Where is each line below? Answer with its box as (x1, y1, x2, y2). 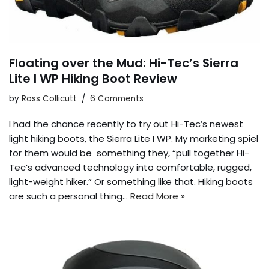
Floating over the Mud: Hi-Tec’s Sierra (9, 54, 238, 71)
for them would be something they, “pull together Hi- (9, 146, 249, 159)
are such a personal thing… (9, 189, 130, 202)
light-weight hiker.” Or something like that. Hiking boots (9, 175, 253, 188)
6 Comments (90, 92, 144, 104)
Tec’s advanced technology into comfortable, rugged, (9, 160, 252, 174)
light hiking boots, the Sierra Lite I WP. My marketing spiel (9, 131, 258, 145)
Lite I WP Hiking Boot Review (9, 70, 177, 87)
